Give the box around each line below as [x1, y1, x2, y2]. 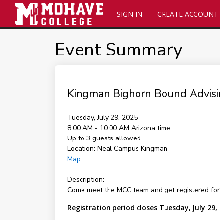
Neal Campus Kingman [97, 144, 167, 153]
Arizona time [131, 123, 170, 133]
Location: [67, 144, 95, 153]
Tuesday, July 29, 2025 [67, 113, 137, 122]
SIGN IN [116, 9, 142, 19]
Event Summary [55, 38, 183, 62]
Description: [67, 175, 104, 184]
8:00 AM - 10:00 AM [67, 123, 131, 133]
